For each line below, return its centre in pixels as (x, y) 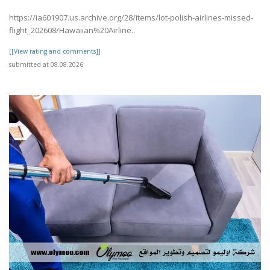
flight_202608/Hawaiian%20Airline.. (72, 30)
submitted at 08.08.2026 (46, 64)
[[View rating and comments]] (55, 51)
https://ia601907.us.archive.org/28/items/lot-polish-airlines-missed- (131, 17)
